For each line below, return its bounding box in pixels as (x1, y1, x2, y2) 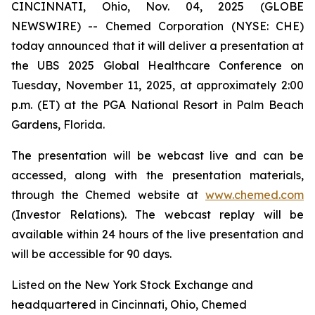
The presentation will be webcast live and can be (11, 148, 304, 162)
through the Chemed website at (11, 188, 205, 202)
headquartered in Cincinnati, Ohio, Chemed (11, 297, 247, 311)
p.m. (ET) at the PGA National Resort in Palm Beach (11, 98, 304, 112)
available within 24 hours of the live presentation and (11, 227, 304, 241)
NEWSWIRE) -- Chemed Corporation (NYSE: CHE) (11, 19, 304, 33)
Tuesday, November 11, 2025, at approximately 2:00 (11, 78, 304, 92)
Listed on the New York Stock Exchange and (11, 278, 253, 292)
